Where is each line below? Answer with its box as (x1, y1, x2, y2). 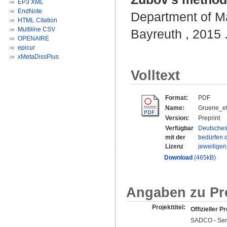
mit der (165, 134, 185, 141)
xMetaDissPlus (18, 53, 59, 60)
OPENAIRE (18, 35, 49, 42)
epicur (18, 44, 35, 51)
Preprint (198, 115, 220, 122)
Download (164, 154, 193, 162)
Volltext (131, 67, 180, 84)
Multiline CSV (18, 26, 55, 33)
